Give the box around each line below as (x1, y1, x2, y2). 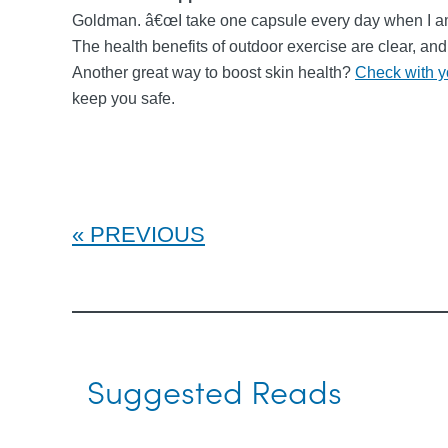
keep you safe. (72, 90, 175, 107)
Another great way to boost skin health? (72, 64, 355, 81)
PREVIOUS (90, 222, 205, 247)
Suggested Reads (87, 368, 342, 413)
